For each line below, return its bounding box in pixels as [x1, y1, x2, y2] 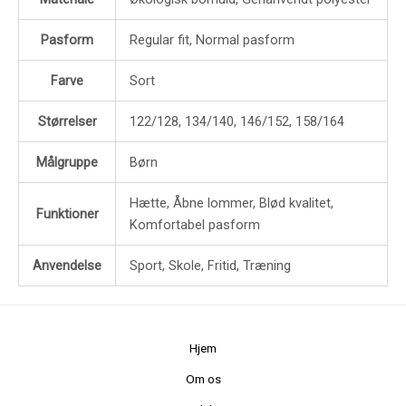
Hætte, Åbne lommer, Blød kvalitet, [129, 195, 333, 212]
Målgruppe [36, 154, 98, 171]
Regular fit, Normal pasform [129, 32, 295, 49]
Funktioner [35, 206, 99, 223]
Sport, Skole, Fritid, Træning [129, 257, 291, 275]
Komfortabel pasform [129, 217, 260, 234]
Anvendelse [33, 257, 101, 275]
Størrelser [37, 113, 97, 130]
